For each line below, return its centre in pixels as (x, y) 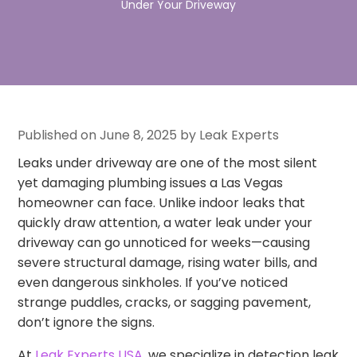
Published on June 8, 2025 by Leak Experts (149, 135)
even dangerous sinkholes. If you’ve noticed (153, 282)
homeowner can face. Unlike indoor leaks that (162, 202)
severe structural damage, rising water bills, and (168, 262)
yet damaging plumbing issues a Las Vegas (151, 182)
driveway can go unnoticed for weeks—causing (164, 242)
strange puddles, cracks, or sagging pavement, (165, 302)
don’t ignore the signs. (86, 322)
